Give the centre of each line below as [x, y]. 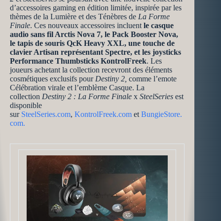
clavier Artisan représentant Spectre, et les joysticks [95, 52]
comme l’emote [152, 79]
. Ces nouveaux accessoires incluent [87, 25]
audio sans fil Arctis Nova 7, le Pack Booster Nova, [94, 34]
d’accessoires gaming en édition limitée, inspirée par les [96, 8]
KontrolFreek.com [103, 114]
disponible [26, 105]
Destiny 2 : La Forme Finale [87, 96]
